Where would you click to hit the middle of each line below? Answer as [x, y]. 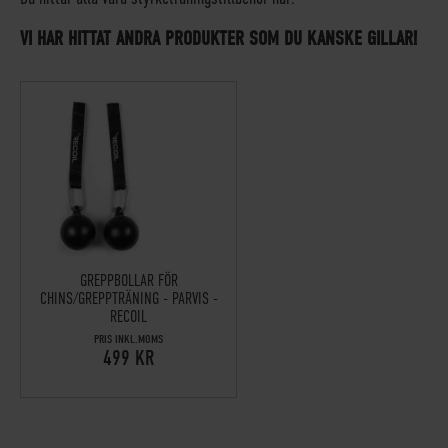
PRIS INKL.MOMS [129, 339]
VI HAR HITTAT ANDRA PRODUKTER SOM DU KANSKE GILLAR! [218, 39]
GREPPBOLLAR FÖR [128, 281]
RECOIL [129, 317]
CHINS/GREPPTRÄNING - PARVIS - [128, 299]
